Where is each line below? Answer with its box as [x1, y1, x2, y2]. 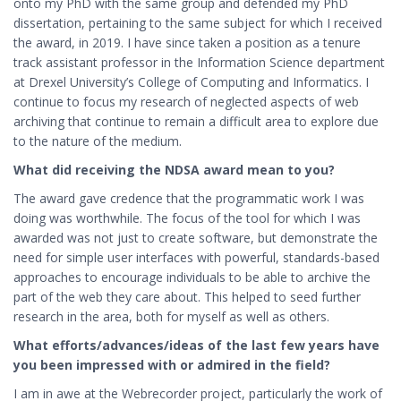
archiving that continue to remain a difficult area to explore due [13, 113, 379, 130]
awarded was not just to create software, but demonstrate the [13, 229, 378, 246]
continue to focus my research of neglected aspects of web [13, 93, 359, 110]
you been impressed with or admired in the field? [13, 356, 330, 373]
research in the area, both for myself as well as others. [13, 308, 329, 325]
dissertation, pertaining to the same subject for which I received [13, 14, 382, 31]
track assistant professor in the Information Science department [13, 54, 385, 71]
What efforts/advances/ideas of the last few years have [13, 337, 380, 354]
